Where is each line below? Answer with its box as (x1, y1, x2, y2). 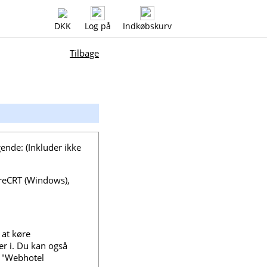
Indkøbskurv (123, 20, 172, 32)
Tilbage (70, 47, 99, 59)
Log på (85, 20, 111, 32)
